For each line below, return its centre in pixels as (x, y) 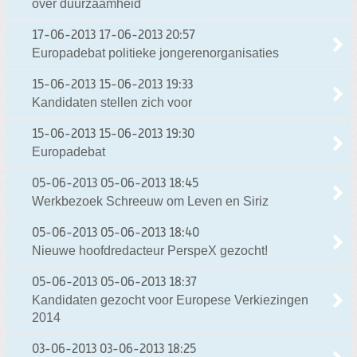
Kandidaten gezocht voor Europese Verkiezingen (170, 300)
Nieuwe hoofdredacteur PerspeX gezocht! (150, 251)
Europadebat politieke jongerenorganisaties (155, 53)
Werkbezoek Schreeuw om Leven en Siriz (150, 202)
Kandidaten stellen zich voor (112, 103)
